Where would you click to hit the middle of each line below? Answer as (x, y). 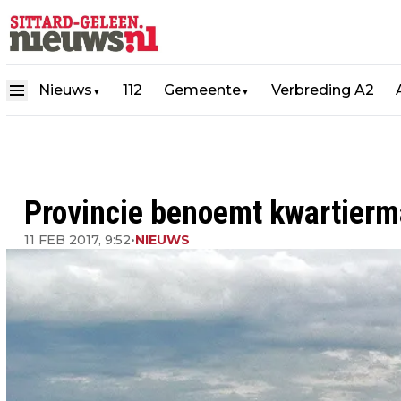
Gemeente (202, 90)
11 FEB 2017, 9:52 (77, 240)
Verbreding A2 (323, 90)
